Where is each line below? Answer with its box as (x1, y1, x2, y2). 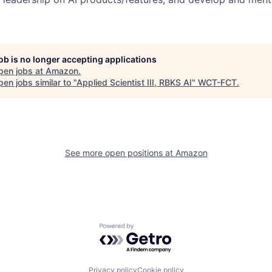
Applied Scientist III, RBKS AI (76, 76, 192, 87)
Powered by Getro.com (99, 223, 206, 236)
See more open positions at (64, 147, 175, 158)
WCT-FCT (198, 76, 237, 87)
